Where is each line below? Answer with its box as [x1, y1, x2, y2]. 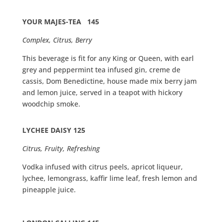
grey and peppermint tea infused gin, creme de [22, 65, 180, 75]
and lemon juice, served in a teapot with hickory [22, 88, 182, 98]
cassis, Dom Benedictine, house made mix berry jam [22, 76, 197, 86]
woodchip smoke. [22, 99, 80, 109]
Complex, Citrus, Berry [22, 35, 92, 45]
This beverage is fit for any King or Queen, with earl [22, 54, 194, 63]
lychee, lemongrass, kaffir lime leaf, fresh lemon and [22, 173, 197, 183]
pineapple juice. [22, 185, 76, 195]
